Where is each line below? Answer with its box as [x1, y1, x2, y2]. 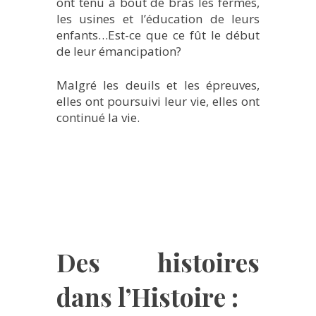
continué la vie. [56, 109, 140, 126]
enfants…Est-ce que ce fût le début [56, 26, 260, 43]
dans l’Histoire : [56, 279, 238, 314]
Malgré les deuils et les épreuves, [56, 76, 260, 93]
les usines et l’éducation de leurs [56, 10, 260, 27]
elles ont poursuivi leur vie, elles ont [56, 92, 260, 109]
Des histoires [56, 245, 260, 279]
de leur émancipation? [56, 42, 181, 59]
